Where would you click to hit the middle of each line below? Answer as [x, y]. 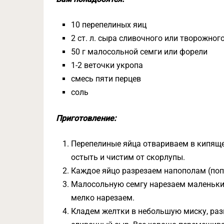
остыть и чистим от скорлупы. [128, 157]
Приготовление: [86, 118]
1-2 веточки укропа [107, 65]
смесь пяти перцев [106, 79]
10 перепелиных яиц [109, 25]
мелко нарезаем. [103, 198]
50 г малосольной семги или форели [139, 52]
